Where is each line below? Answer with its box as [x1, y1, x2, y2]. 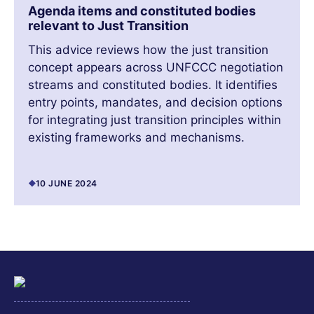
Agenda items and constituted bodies [28, 4, 256, 19]
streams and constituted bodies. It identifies [28, 78, 278, 93]
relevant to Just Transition [28, 18, 189, 34]
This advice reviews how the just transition [28, 43, 268, 57]
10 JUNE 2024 [36, 178, 97, 189]
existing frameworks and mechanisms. [28, 130, 245, 145]
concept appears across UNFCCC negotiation [28, 60, 283, 75]
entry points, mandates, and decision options [28, 95, 282, 110]
